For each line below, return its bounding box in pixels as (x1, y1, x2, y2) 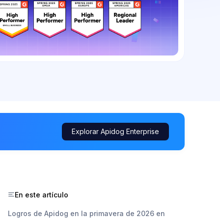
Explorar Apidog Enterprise (72, 127, 159, 136)
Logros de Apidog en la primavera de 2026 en (8, 209, 165, 218)
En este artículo (15, 190, 68, 199)
